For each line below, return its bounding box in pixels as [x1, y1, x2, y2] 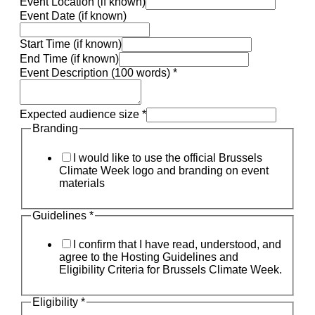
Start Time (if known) [20, 37, 122, 50]
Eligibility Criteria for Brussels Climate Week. [59, 264, 282, 276]
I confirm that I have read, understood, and [73, 238, 281, 251]
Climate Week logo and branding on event [59, 164, 269, 176]
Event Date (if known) [20, 9, 127, 22]
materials [59, 176, 105, 189]
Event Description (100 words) [20, 66, 173, 79]
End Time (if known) [20, 52, 119, 65]
